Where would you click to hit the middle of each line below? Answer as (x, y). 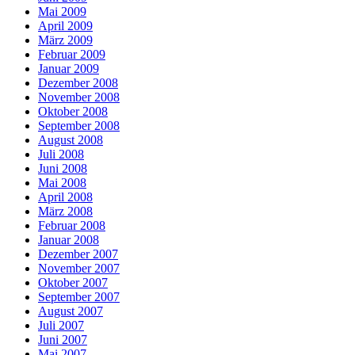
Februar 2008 (72, 225)
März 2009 (65, 40)
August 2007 (71, 311)
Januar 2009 (69, 68)
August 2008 (71, 139)
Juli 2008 (61, 154)
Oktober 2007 (73, 282)
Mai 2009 (62, 11)
